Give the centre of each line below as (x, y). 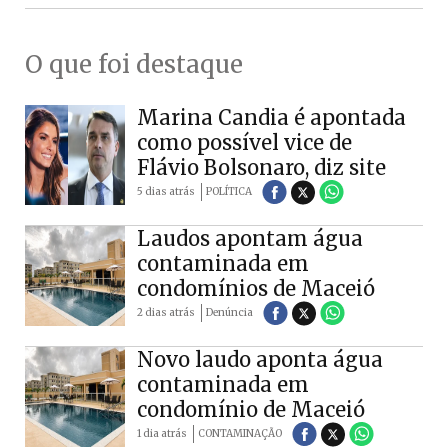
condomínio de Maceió (251, 409)
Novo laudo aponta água (260, 359)
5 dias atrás (166, 191)
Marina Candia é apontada (271, 117)
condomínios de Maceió (256, 288)
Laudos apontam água (250, 238)
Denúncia (229, 312)
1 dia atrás (162, 433)
